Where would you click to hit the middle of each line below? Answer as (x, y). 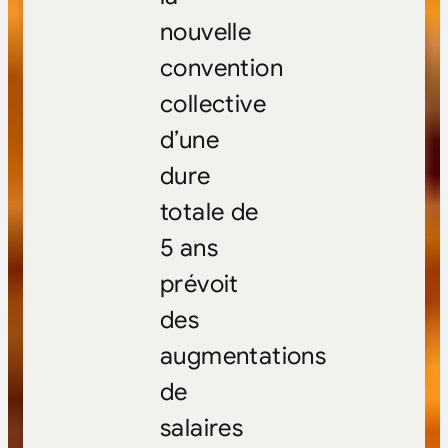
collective (212, 104)
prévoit (199, 284)
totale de (209, 212)
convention (221, 68)
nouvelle (205, 32)
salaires (201, 428)
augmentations (243, 356)
